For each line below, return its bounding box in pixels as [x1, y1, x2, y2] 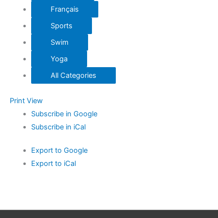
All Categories [50, 71, 96, 80]
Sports [50, 21, 73, 30]
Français [50, 4, 79, 14]
